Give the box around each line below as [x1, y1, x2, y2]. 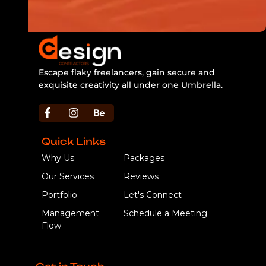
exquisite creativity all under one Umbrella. [39, 79, 223, 90]
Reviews [123, 170, 159, 182]
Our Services [42, 170, 94, 182]
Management [42, 207, 99, 218]
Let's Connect [123, 189, 182, 200]
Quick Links [42, 135, 106, 147]
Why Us [42, 152, 74, 163]
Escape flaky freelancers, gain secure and [39, 66, 215, 78]
